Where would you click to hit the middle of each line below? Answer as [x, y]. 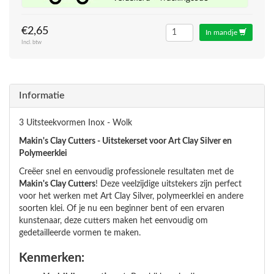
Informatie [42, 95]
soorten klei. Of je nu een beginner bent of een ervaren [122, 209]
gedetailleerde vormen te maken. [80, 233]
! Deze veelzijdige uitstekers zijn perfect [168, 184]
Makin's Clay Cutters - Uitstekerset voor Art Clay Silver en [125, 141]
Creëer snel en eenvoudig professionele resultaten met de [126, 172]
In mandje [222, 32]
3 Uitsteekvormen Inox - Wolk [76, 123]
